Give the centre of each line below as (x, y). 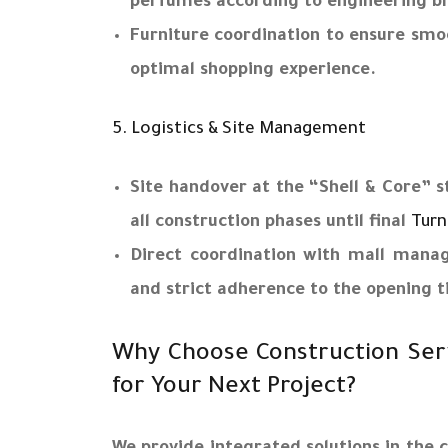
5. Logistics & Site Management (239, 130)
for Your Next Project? (234, 387)
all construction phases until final (270, 223)
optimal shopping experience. (253, 71)
